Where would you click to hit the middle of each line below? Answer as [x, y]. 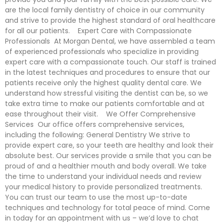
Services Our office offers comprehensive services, [95, 124]
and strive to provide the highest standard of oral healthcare [110, 20]
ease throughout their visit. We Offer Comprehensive [100, 114]
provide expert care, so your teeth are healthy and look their [109, 145]
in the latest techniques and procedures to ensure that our [108, 72]
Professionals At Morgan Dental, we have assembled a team [110, 41]
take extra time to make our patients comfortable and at [105, 104]
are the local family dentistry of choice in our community [105, 10]
